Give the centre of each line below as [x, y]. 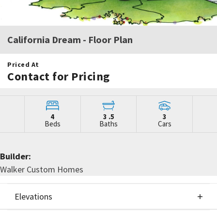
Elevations [33, 196]
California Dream [44, 39]
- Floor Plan [107, 39]
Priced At [23, 64]
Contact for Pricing [59, 76]
